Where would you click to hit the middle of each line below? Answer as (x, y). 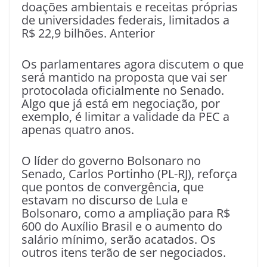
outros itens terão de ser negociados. (124, 253)
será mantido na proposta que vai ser (124, 77)
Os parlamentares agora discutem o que (133, 64)
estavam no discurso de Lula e (105, 200)
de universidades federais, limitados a (125, 20)
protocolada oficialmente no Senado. (123, 91)
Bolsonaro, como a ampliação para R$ (126, 213)
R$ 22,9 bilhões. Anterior (88, 33)
